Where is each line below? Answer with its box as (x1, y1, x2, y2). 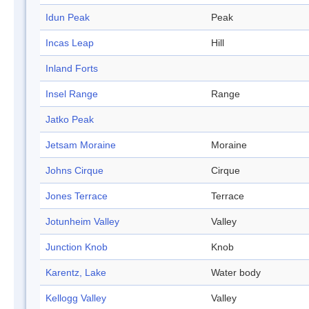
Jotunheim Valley (46, 216, 119, 228)
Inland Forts (46, 63, 98, 74)
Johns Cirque (46, 165, 103, 177)
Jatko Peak (46, 114, 94, 126)
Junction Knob (46, 241, 108, 253)
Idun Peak (46, 12, 90, 23)
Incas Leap (46, 37, 94, 49)
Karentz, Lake (46, 267, 106, 279)
